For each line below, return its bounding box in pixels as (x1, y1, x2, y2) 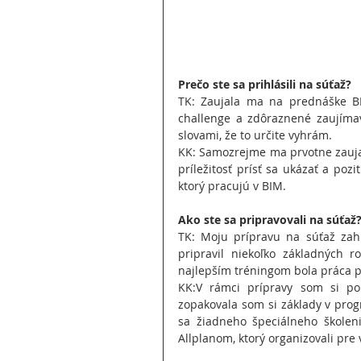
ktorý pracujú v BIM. (178, 177, 286, 193)
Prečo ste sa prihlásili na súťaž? (178, 76, 351, 92)
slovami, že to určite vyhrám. (178, 127, 332, 143)
